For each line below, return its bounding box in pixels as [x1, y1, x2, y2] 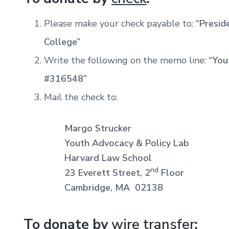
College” [44, 35, 80, 48]
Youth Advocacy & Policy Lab [64, 136, 189, 149]
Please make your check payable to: [44, 17, 196, 30]
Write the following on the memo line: [44, 54, 209, 66]
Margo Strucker [64, 122, 131, 134]
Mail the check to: [44, 90, 118, 103]
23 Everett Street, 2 [64, 166, 150, 179]
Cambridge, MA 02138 [64, 181, 163, 194]
